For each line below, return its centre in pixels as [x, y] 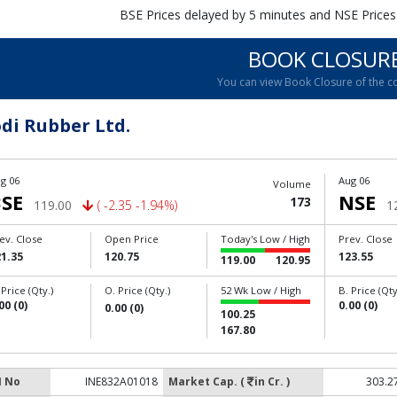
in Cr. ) [272, 381]
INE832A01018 [121, 381]
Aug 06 [354, 180]
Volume [292, 184]
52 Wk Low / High [261, 290]
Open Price [132, 239]
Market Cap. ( [208, 381]
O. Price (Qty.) [138, 290]
